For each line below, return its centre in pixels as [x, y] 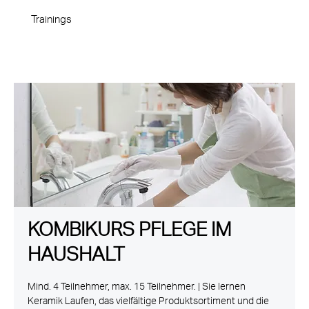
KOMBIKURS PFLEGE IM [129, 233]
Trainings [52, 21]
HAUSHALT [76, 258]
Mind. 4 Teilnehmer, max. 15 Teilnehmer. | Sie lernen [137, 288]
